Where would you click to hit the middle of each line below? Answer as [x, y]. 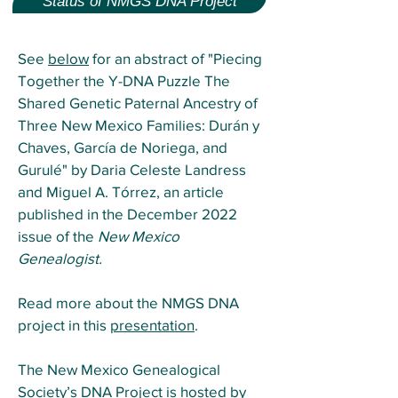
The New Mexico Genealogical [119, 369]
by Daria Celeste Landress [157, 169]
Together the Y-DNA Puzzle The [124, 80]
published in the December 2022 [127, 213]
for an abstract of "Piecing [175, 58]
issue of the [58, 235]
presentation [152, 324]
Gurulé [40, 169]
